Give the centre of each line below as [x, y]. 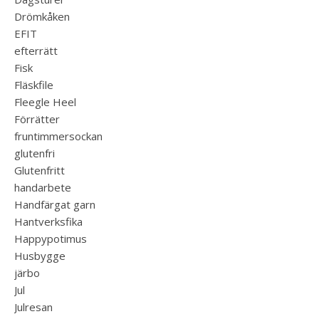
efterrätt [36, 51]
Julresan [33, 307]
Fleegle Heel [45, 102]
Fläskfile [34, 85]
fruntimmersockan [58, 136]
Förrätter [37, 119]
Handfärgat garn [55, 204]
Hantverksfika [48, 221]
